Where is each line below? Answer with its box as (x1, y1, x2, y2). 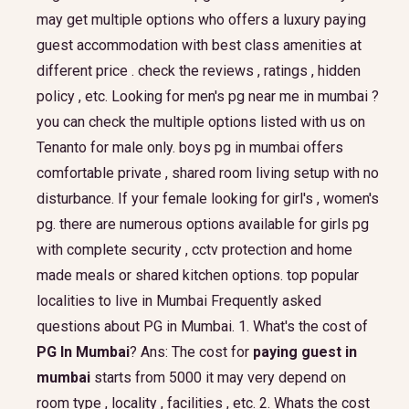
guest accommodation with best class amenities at (37, 37, 362, 54)
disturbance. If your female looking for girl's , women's (37, 190, 379, 207)
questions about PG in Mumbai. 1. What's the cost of (37, 318, 368, 335)
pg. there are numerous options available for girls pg (37, 215, 369, 233)
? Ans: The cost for (130, 343, 253, 361)
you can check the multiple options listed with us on (37, 113, 365, 131)
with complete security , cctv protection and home (37, 241, 352, 258)
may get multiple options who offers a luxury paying (37, 11, 366, 28)
